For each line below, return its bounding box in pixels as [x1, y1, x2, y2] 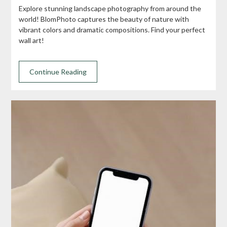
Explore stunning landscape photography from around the [19, 4, 202, 13]
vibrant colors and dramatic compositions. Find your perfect [19, 25, 206, 34]
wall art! [19, 36, 45, 45]
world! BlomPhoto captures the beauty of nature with [19, 15, 190, 24]
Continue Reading [29, 67, 87, 77]
